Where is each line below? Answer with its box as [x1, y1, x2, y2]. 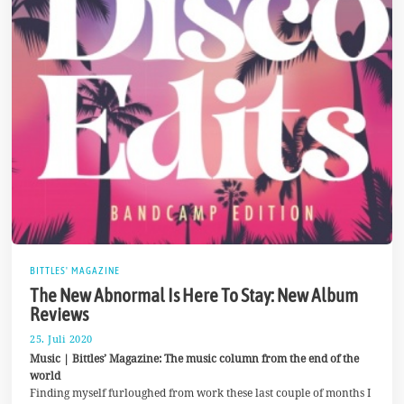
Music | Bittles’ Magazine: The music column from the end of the [30, 351, 360, 366]
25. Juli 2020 [30, 331, 93, 345]
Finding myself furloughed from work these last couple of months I [30, 385, 372, 400]
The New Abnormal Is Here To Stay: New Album [30, 284, 359, 307]
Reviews [30, 303, 89, 326]
